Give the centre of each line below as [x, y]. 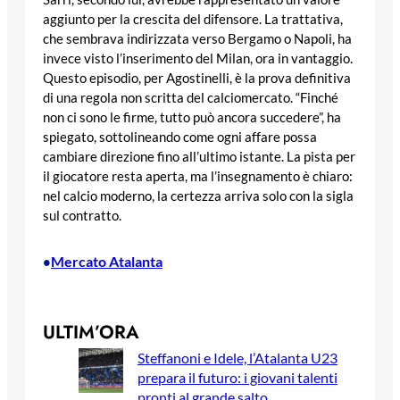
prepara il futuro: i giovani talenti [237, 378]
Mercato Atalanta [107, 262]
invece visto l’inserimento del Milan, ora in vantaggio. [198, 58]
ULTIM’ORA [91, 333]
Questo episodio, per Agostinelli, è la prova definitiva [197, 78]
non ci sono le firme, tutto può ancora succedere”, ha [192, 117]
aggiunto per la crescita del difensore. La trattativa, [193, 19]
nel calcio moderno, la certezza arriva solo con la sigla [198, 196]
